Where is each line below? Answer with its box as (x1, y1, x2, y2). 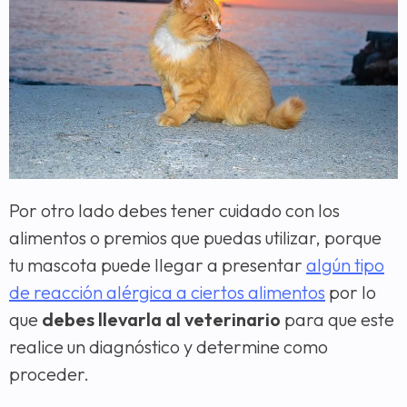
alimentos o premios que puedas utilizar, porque (9, 226, 382, 250)
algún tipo (306, 253, 384, 277)
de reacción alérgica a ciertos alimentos (9, 281, 325, 304)
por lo (325, 281, 376, 304)
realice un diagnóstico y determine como (9, 335, 328, 359)
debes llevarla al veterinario (38, 308, 281, 332)
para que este (281, 308, 394, 332)
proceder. (9, 362, 89, 386)
